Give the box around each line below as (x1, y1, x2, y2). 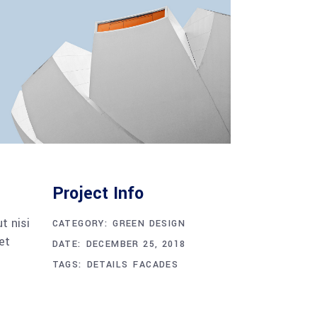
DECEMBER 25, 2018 (86, 237, 186, 250)
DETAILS (86, 258, 129, 271)
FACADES (133, 258, 179, 271)
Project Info (52, 181, 144, 205)
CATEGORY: (52, 217, 108, 230)
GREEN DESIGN (113, 217, 185, 230)
